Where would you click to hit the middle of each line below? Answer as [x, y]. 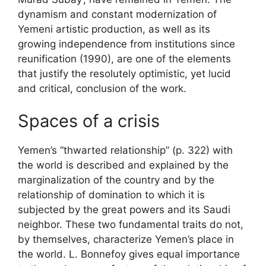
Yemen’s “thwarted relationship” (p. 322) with [125, 150]
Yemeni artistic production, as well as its [114, 29]
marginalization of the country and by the [116, 180]
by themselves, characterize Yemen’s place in [126, 239]
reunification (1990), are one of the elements [124, 58]
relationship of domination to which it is [111, 195]
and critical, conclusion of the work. [102, 88]
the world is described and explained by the [123, 165]
